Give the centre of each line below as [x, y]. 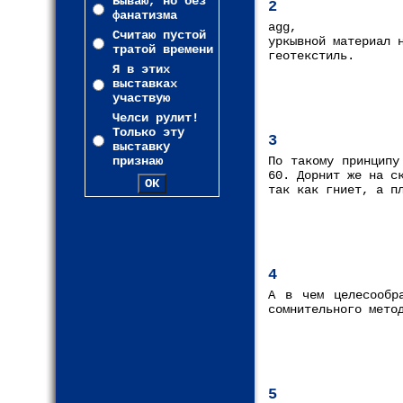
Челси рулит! [156, 118]
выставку [141, 147]
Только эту [148, 132]
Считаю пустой [159, 35]
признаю [138, 161]
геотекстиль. [311, 56]
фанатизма [145, 15]
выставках [145, 84]
